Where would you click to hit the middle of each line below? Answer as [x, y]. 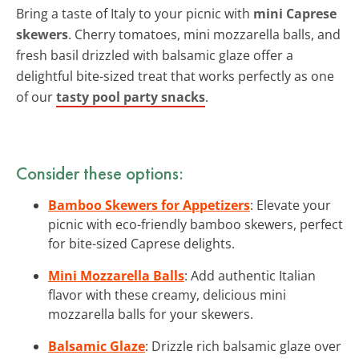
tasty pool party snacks [131, 97]
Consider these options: [100, 173]
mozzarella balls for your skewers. [151, 314]
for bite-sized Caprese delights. [141, 243]
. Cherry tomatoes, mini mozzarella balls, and [204, 34]
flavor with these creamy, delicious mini [167, 294]
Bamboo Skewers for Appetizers [149, 205]
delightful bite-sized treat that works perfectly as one [175, 76]
